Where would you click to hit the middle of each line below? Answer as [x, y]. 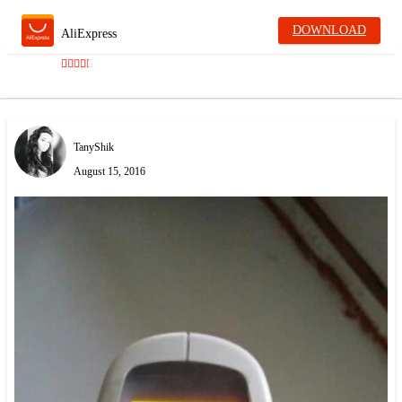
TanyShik [94, 147]
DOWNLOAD [329, 30]
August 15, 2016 [109, 171]
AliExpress [89, 34]
